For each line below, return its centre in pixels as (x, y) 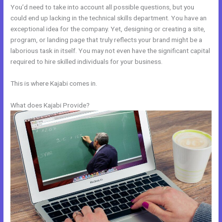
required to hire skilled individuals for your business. (87, 61)
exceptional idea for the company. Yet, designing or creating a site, (108, 28)
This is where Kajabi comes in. (54, 83)
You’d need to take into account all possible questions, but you (103, 7)
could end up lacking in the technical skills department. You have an (109, 18)
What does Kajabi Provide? (50, 105)
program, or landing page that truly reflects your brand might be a (107, 39)
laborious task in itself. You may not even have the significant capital (111, 50)
